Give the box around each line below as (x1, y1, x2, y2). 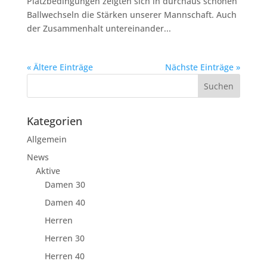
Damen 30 (44, 178, 85, 190)
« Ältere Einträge (26, 61, 93, 73)
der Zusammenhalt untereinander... (26, 22, 171, 34)
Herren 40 (44, 250, 85, 262)
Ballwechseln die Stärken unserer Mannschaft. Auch (26, 8, 237, 20)
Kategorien (26, 113, 82, 128)
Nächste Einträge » (165, 61, 241, 73)
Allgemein (26, 133, 67, 145)
